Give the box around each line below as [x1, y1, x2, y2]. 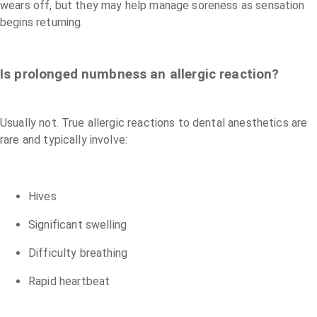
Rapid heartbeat [28, 274, 110, 288]
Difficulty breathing [28, 246, 128, 260]
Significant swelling [28, 217, 127, 231]
